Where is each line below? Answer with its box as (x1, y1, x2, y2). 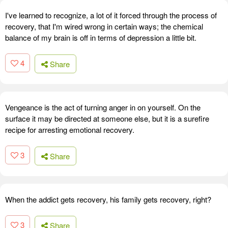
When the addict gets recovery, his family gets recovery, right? (5, 193, 211, 205)
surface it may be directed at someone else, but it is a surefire (5, 112, 209, 124)
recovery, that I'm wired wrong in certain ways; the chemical (5, 21, 203, 32)
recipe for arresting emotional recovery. (5, 124, 134, 135)
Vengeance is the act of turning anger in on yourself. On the (5, 101, 201, 112)
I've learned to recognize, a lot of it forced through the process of (5, 10, 217, 21)
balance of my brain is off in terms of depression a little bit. (5, 32, 196, 43)
